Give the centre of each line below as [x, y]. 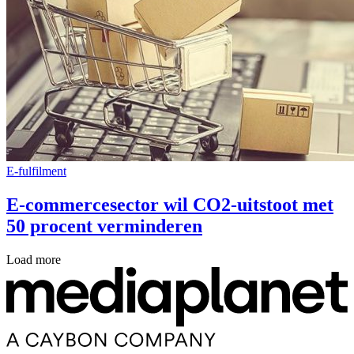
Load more [34, 259]
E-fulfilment [36, 171]
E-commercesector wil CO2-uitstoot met [170, 204]
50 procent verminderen [104, 226]
